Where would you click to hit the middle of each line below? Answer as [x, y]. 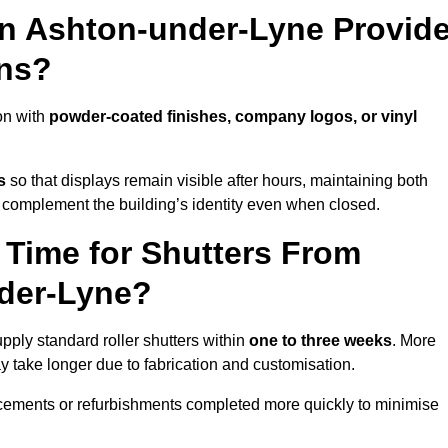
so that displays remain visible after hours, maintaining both [217, 181]
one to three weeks [320, 341]
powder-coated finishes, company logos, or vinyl [233, 117]
